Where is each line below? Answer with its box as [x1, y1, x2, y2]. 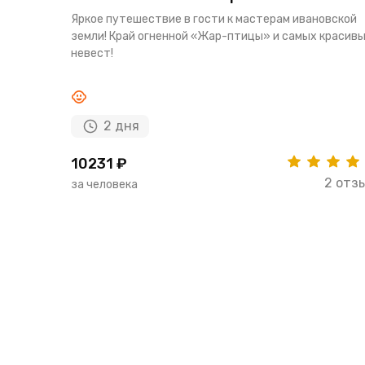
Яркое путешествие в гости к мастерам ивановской [71, 12, 357, 27]
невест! [71, 46, 113, 61]
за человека [71, 178, 138, 192]
